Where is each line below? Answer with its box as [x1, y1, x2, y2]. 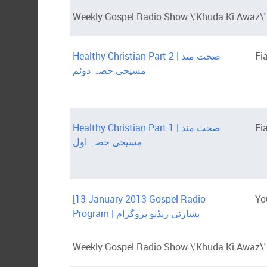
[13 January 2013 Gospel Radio [73, 193, 206, 206]
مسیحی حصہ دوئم [73, 64, 146, 77]
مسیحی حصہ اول [73, 135, 142, 149]
